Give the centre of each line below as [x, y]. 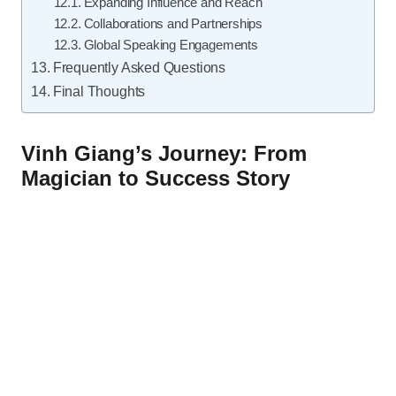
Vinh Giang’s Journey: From [164, 153]
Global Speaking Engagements [171, 45]
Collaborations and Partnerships [173, 24]
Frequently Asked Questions [139, 67]
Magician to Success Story [156, 178]
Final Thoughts [99, 91]
